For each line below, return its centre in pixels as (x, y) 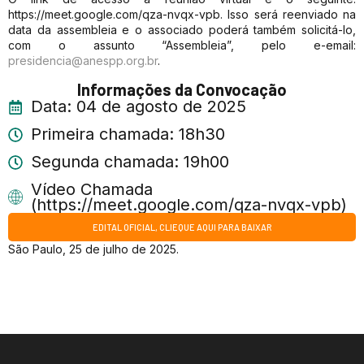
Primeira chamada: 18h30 (128, 134)
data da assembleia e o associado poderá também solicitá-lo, (182, 29)
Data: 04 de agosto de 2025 (138, 107)
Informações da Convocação (182, 90)
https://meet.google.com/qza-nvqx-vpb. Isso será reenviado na (182, 14)
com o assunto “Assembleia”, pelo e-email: (182, 45)
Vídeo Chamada (91, 190)
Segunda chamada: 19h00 (130, 162)
